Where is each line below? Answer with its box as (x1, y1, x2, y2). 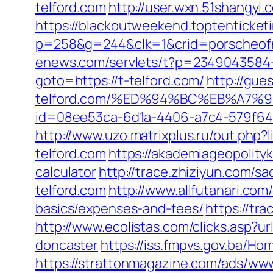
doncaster (35, 236, 99, 254)
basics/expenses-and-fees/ (35, 199, 204, 218)
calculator (35, 163, 97, 181)
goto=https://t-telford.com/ (35, 71, 205, 90)
